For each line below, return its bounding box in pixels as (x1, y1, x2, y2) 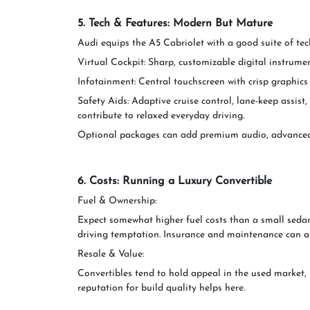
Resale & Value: (77, 249, 144, 259)
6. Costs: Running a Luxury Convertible (77, 176, 272, 187)
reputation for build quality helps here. (77, 283, 245, 293)
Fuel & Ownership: (77, 196, 156, 206)
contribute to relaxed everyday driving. (77, 111, 244, 121)
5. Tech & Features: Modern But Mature (77, 18, 273, 29)
